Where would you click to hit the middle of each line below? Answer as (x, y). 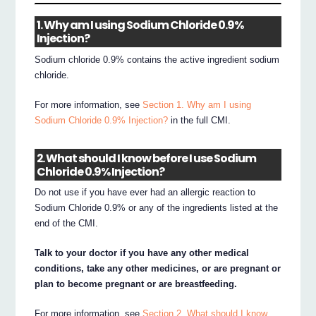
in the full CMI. (200, 121)
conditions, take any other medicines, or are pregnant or (158, 269)
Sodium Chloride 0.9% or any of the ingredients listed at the (157, 208)
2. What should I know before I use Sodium (147, 158)
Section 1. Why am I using (197, 105)
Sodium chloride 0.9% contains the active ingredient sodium (157, 60)
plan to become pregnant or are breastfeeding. (136, 284)
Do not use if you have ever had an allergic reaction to (145, 193)
